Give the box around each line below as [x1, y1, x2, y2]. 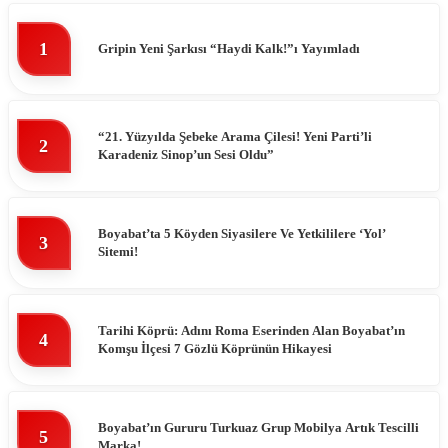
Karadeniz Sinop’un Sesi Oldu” [98, 147, 274, 163]
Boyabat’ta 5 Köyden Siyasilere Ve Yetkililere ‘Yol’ [98, 226, 386, 242]
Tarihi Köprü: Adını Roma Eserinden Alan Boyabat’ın [98, 323, 405, 339]
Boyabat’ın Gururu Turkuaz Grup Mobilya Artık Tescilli [98, 420, 419, 436]
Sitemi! [98, 244, 138, 260]
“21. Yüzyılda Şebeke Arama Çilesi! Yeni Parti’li [98, 129, 372, 145]
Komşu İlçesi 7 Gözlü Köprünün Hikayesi [98, 341, 332, 357]
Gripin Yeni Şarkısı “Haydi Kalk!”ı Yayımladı [98, 41, 360, 57]
